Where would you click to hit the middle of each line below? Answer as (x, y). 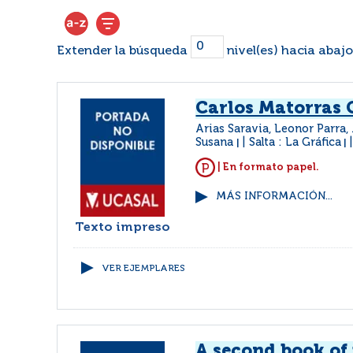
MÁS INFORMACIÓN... (275, 197)
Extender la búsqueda (124, 51)
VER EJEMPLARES (143, 269)
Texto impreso (123, 228)
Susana (216, 143)
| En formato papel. (268, 167)
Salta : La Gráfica (295, 143)
